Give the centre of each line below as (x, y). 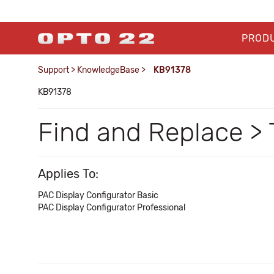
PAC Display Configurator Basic (98, 195)
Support (54, 70)
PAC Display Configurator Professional (112, 208)
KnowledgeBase (108, 70)
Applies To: (68, 174)
